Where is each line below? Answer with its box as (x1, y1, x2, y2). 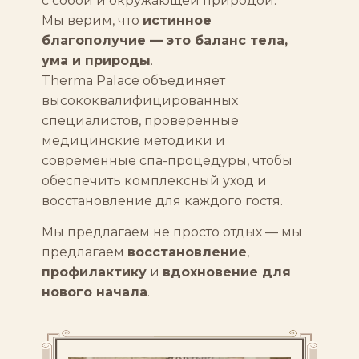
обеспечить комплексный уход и (42, 172, 268, 188)
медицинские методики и (42, 132, 226, 148)
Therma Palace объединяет (42, 72, 226, 88)
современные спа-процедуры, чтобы (42, 152, 293, 168)
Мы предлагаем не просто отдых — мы (42, 224, 303, 240)
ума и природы (42, 52, 151, 68)
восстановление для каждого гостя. (42, 192, 284, 208)
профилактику (42, 264, 147, 280)
